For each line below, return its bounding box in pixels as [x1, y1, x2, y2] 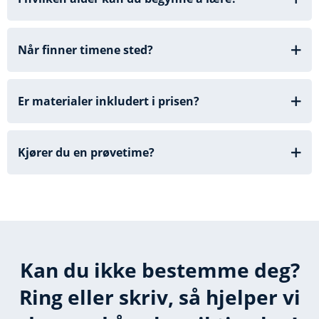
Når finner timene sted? [18, 41, 156, 58]
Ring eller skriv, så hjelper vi [19, 283, 300, 310]
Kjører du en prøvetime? [18, 144, 157, 160]
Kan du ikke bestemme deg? [19, 256, 300, 283]
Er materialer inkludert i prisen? [18, 93, 199, 109]
